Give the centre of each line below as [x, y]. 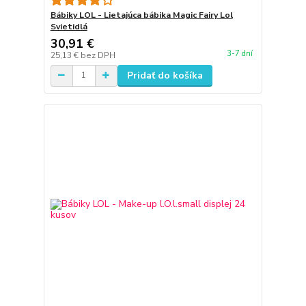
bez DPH [98, 55]
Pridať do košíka [165, 75]
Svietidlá [69, 26]
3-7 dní [239, 54]
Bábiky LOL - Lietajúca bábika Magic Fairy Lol [141, 15]
